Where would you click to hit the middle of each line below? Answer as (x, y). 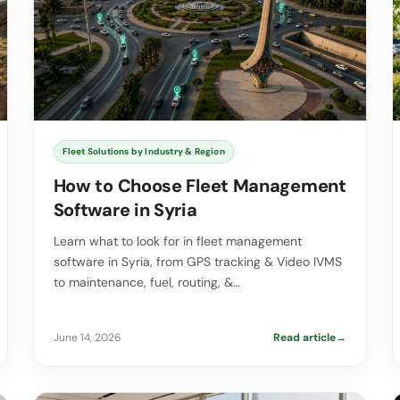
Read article (305, 338)
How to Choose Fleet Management (200, 186)
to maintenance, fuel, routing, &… (146, 283)
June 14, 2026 (87, 338)
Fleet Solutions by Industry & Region (143, 152)
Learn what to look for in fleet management (177, 242)
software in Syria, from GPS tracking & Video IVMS (197, 262)
